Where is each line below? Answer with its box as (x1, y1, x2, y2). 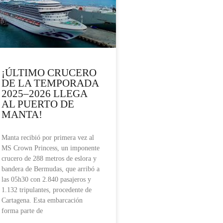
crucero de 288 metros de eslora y (1, 155, 97, 163)
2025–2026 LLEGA (1, 88, 87, 100)
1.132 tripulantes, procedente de (1, 186, 92, 194)
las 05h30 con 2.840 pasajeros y (1, 176, 91, 184)
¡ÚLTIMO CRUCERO (1, 67, 97, 79)
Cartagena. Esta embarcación (1, 197, 83, 205)
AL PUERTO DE (1, 98, 74, 111)
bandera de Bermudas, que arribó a (1, 165, 100, 173)
